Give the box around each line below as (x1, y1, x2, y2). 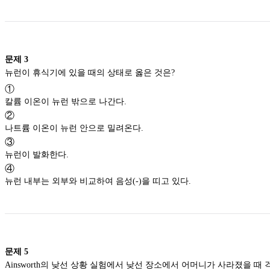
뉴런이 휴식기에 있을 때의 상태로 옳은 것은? (177, 67, 184, 77)
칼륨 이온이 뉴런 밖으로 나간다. (5, 96, 127, 106)
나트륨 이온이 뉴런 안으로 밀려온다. (5, 123, 143, 133)
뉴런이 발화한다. (5, 149, 69, 159)
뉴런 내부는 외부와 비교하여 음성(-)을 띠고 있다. (5, 176, 191, 186)
